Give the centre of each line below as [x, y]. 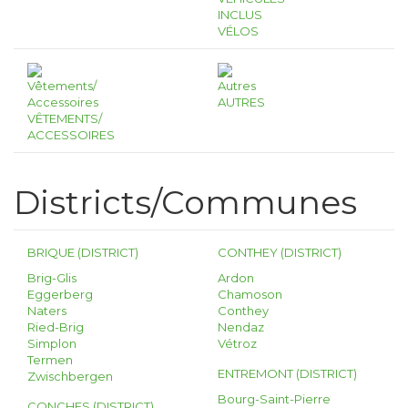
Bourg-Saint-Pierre [274, 399]
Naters [47, 311]
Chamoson [250, 294]
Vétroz [237, 343]
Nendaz [241, 327]
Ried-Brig [56, 327]
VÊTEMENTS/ [65, 118]
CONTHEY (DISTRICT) [280, 252]
